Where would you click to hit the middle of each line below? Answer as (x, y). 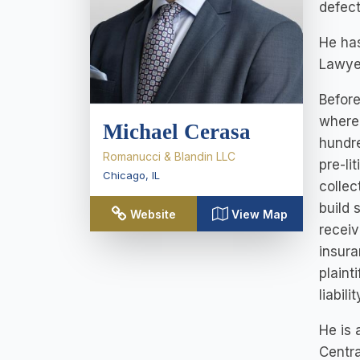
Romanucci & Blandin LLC (169, 156)
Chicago (124, 175)
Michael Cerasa (177, 132)
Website (153, 214)
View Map (259, 214)
